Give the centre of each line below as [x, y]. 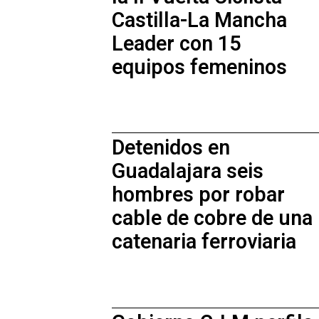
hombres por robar [198, 195]
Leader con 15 [176, 44]
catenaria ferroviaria [204, 242]
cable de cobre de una [212, 219]
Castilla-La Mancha [199, 21]
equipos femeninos [199, 68]
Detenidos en [171, 148]
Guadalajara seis [188, 172]
